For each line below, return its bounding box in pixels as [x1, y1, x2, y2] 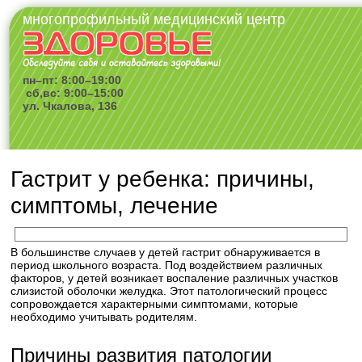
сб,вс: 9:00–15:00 [23, 86, 124, 100]
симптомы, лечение [11, 193, 219, 218]
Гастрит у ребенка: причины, [11, 166, 315, 192]
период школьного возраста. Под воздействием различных [11, 259, 323, 271]
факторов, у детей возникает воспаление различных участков [11, 271, 339, 284]
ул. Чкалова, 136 [23, 99, 118, 113]
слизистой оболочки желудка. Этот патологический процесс [11, 284, 328, 297]
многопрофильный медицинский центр [23, 11, 286, 27]
